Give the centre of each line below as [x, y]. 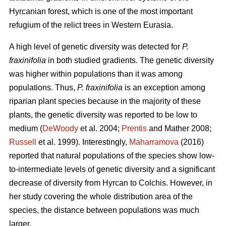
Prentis [134, 128]
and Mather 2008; [179, 128]
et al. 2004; [100, 128]
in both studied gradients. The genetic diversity [130, 60]
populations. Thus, [43, 87]
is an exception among [164, 87]
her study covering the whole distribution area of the [101, 196]
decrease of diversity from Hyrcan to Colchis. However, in [111, 183]
